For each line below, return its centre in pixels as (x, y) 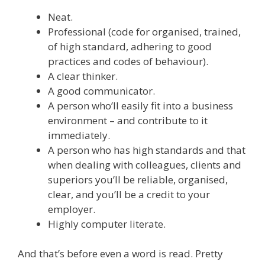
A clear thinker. (83, 76)
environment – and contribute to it (128, 120)
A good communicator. (101, 91)
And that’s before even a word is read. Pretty (120, 254)
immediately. (79, 135)
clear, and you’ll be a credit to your (129, 194)
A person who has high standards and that (147, 150)
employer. (72, 209)
